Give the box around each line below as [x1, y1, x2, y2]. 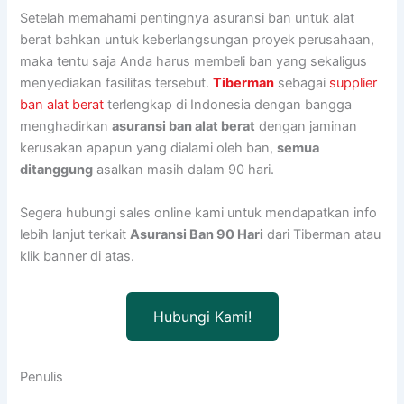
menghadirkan [20, 118, 113, 135]
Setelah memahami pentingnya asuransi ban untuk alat [20, 10, 355, 27]
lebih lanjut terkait [20, 225, 131, 243]
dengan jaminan [255, 118, 358, 135]
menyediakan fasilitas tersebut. [20, 75, 214, 92]
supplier [329, 75, 378, 92]
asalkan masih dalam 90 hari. [93, 161, 275, 179]
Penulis [20, 368, 64, 385]
